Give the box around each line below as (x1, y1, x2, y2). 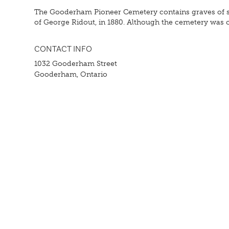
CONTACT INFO (34, 43, 93, 55)
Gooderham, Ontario (34, 70, 108, 79)
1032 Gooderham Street (34, 59, 118, 68)
